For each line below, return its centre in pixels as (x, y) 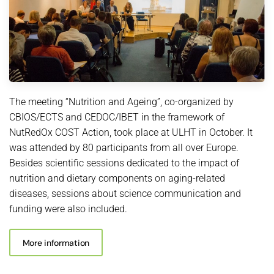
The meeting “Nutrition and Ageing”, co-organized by (121, 102)
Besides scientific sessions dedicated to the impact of (124, 163)
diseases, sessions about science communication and (125, 194)
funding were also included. (68, 209)
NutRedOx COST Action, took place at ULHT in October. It (131, 133)
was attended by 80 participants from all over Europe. (124, 148)
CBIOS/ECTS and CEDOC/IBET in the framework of (117, 117)
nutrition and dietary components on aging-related (117, 179)
